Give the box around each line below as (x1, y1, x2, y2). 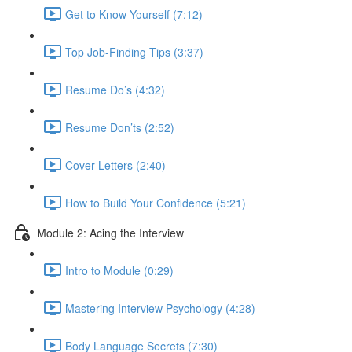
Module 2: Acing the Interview (37, 224, 184, 240)
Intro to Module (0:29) (65, 262, 174, 278)
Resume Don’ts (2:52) (65, 119, 174, 135)
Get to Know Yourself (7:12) (65, 5, 203, 22)
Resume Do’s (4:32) (65, 81, 165, 97)
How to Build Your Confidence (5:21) (65, 194, 246, 211)
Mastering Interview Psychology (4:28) (65, 299, 255, 316)
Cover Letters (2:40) (65, 156, 166, 173)
